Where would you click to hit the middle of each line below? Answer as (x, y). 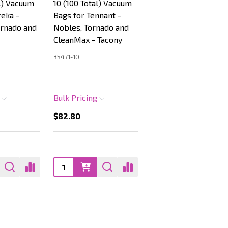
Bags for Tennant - (87, 15)
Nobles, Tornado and (91, 27)
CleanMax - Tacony (88, 39)
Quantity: (70, 164)
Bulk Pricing (76, 97)
